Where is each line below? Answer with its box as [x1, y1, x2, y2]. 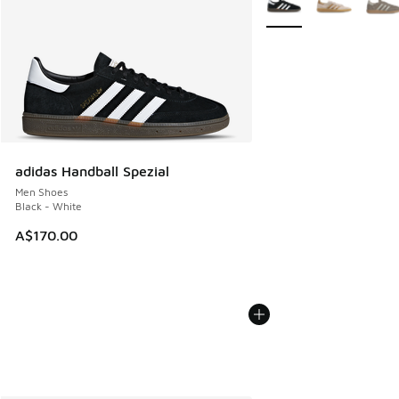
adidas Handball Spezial [15, 163, 169, 180]
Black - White [15, 199, 82, 214]
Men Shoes [15, 185, 68, 199]
